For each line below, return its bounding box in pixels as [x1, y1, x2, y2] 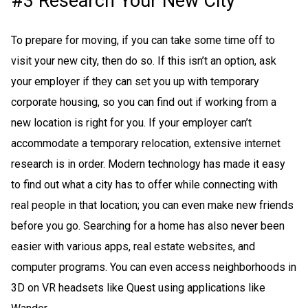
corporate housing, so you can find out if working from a [11, 95, 276, 109]
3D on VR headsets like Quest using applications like [11, 280, 265, 294]
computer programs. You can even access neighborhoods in [11, 260, 296, 274]
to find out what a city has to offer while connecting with [11, 177, 278, 191]
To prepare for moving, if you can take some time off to [11, 33, 275, 47]
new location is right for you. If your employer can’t [11, 115, 252, 129]
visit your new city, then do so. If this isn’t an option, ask [11, 54, 276, 67]
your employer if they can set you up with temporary [11, 74, 259, 88]
